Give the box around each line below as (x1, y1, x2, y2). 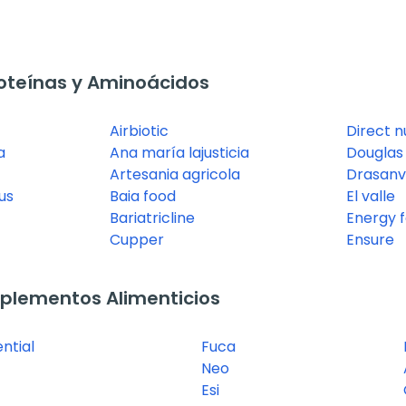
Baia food (110, 185, 176, 207)
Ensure (345, 228, 394, 250)
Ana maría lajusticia (110, 141, 249, 163)
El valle (345, 185, 395, 207)
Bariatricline (110, 207, 195, 228)
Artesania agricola (110, 163, 240, 185)
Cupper (110, 228, 164, 250)
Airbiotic (110, 120, 169, 141)
